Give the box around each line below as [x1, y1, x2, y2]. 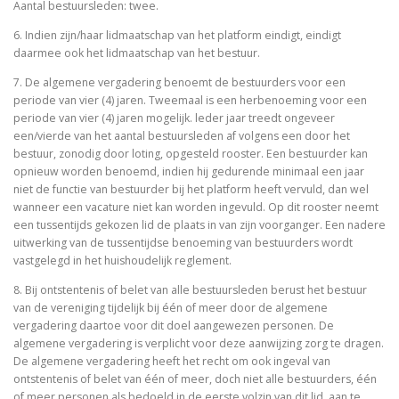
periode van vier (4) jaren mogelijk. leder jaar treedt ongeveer [13, 110, 335, 126]
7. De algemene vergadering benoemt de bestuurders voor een [13, 75, 346, 91]
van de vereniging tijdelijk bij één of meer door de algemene [13, 300, 328, 316]
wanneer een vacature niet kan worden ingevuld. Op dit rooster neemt [13, 199, 379, 216]
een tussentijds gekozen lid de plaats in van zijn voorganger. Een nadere [13, 217, 386, 233]
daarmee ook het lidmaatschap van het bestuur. [13, 45, 263, 61]
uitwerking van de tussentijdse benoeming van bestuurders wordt [13, 235, 353, 251]
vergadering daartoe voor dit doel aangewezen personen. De [13, 318, 334, 334]
